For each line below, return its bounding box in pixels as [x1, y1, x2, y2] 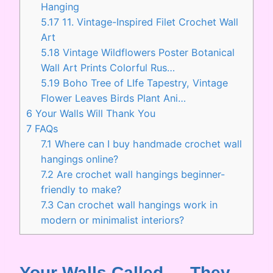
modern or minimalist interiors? [41, 213, 185, 226]
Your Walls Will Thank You [32, 107, 155, 119]
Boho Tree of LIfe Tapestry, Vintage [60, 76, 229, 89]
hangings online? [41, 152, 119, 165]
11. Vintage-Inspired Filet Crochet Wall [59, 15, 239, 28]
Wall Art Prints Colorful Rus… [41, 61, 175, 74]
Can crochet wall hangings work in [54, 198, 218, 211]
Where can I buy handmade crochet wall [52, 137, 243, 150]
